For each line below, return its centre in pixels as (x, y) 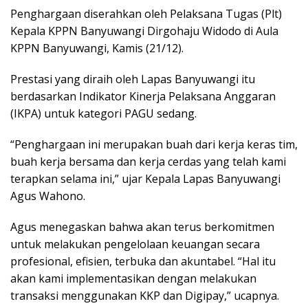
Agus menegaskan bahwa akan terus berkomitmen (142, 227)
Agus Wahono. (48, 196)
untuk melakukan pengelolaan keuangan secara (135, 244)
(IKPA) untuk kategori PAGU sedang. (103, 113)
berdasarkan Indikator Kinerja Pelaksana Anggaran (143, 96)
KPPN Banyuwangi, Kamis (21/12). (97, 48)
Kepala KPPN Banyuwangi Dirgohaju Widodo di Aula (144, 31)
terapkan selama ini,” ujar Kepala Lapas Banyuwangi (145, 178)
